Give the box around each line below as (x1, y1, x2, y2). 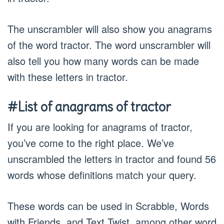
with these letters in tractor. (7, 69, 128, 84)
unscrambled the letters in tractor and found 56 (7, 151, 216, 166)
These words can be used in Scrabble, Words (7, 198, 209, 213)
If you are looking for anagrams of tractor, (7, 119, 192, 134)
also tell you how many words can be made (7, 53, 199, 68)
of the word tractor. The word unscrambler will (7, 37, 210, 52)
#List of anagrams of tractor (7, 98, 171, 115)
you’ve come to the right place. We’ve (7, 135, 174, 150)
